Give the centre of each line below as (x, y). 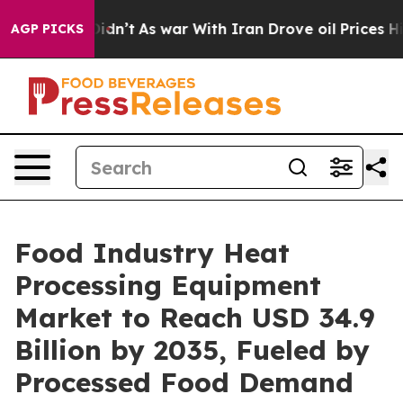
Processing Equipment (168, 285)
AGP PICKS (47, 29)
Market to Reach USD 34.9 (195, 318)
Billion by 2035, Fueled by (192, 350)
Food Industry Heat (152, 253)
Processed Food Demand (184, 382)
